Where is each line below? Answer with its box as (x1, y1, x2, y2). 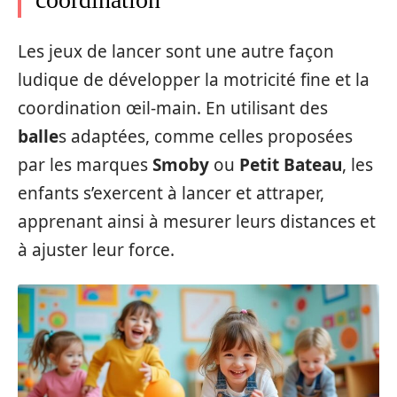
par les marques (18, 153, 152, 177)
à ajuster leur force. (18, 238, 175, 262)
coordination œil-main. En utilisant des (18, 97, 328, 121)
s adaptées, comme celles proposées (58, 125, 353, 149)
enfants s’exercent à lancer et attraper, (18, 182, 324, 206)
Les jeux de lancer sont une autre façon (18, 40, 334, 64)
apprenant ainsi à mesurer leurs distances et (18, 210, 376, 234)
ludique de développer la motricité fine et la (18, 68, 370, 92)
